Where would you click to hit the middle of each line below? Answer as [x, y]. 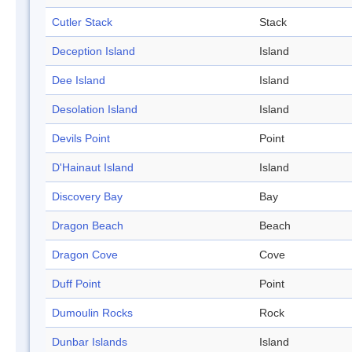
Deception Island [93, 51]
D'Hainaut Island [93, 168]
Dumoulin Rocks [92, 313]
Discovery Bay [87, 197]
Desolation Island [95, 110]
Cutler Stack [82, 22]
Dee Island [79, 81]
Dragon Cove [85, 255]
